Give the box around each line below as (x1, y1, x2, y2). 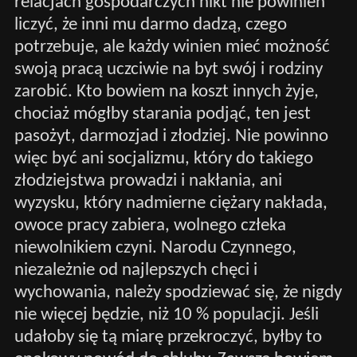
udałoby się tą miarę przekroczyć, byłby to (14, 328, 322, 347)
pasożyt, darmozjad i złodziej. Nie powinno (14, 127, 328, 146)
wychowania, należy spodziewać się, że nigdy (14, 283, 342, 302)
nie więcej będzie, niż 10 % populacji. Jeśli (14, 305, 319, 324)
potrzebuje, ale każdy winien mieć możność (14, 37, 330, 57)
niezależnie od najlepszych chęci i (14, 261, 257, 280)
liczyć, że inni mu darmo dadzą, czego (14, 15, 287, 34)
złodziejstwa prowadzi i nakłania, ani (14, 171, 282, 190)
